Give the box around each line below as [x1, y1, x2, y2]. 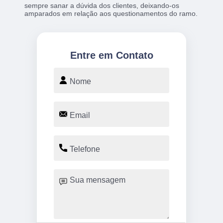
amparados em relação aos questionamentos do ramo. [24, 9, 198, 17]
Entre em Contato [70, 49, 153, 61]
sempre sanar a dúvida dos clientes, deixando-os [24, 1, 180, 9]
